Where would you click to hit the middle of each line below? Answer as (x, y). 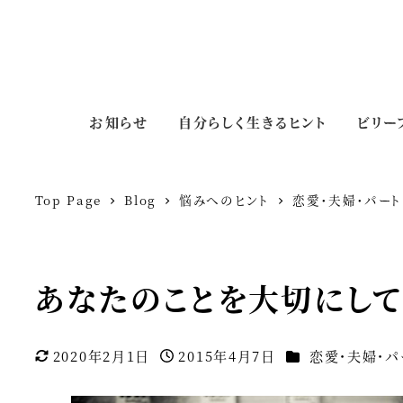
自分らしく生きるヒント (252, 121)
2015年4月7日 (227, 356)
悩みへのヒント (224, 200)
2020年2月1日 (102, 356)
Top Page (68, 200)
